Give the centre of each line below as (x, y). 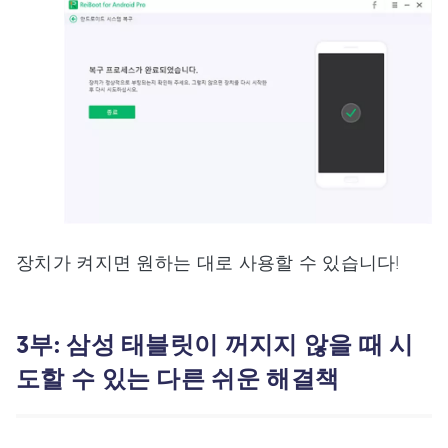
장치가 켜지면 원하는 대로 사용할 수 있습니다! (208, 261)
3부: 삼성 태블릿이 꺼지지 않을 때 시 (215, 344)
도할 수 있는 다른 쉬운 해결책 (178, 378)
